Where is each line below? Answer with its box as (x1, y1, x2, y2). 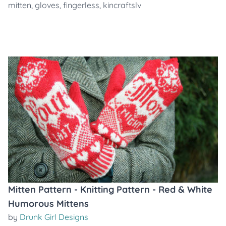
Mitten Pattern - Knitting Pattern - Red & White (8, 184, 212, 195)
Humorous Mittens (8, 198, 89, 209)
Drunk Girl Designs (20, 212, 88, 222)
